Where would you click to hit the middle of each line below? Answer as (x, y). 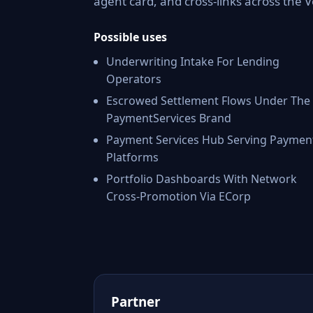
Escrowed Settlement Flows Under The (208, 101)
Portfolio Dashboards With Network (202, 179)
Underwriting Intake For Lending (193, 61)
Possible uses (130, 37)
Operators (134, 79)
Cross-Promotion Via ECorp (179, 196)
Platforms (132, 157)
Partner (136, 301)
